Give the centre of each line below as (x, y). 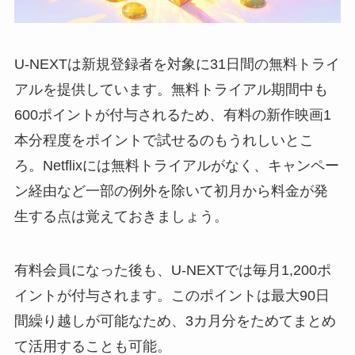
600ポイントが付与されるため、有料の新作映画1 (172, 115)
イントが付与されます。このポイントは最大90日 (172, 295)
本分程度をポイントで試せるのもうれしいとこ (164, 140)
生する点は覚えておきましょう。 (121, 216)
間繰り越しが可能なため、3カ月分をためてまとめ (175, 321)
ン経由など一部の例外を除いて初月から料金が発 (171, 191)
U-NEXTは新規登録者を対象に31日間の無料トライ (177, 64)
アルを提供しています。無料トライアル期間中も (171, 90)
